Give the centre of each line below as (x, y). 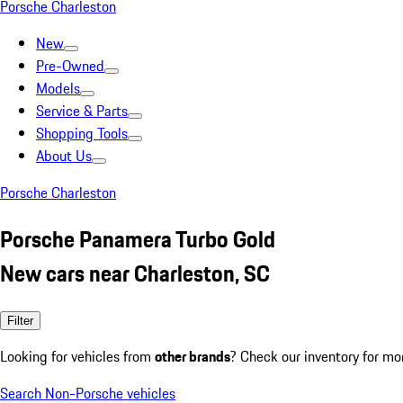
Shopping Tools (82, 133)
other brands (193, 356)
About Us (64, 156)
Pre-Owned (70, 66)
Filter (20, 320)
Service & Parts (82, 111)
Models (58, 88)
